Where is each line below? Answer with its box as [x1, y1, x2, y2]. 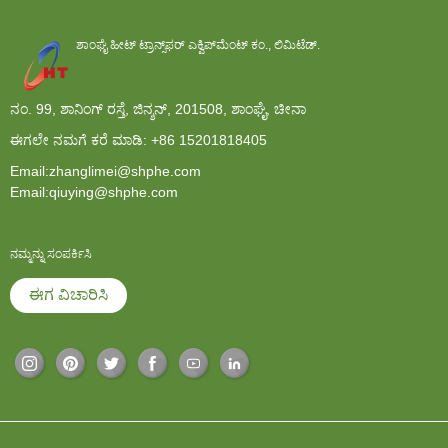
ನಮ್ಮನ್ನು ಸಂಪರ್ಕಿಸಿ [10, 246, 92, 261]
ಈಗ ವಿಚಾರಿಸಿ [29, 286, 109, 304]
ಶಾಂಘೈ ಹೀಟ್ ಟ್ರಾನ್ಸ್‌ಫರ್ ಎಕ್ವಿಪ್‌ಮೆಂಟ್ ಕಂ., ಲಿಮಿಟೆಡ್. [76, 37, 320, 52]
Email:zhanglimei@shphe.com [10, 162, 201, 179]
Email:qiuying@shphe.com [10, 183, 178, 200]
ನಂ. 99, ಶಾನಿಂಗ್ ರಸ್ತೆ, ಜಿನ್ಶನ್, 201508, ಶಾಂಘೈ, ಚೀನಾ [10, 100, 306, 117]
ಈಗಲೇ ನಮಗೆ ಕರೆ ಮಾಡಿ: [10, 131, 147, 148]
